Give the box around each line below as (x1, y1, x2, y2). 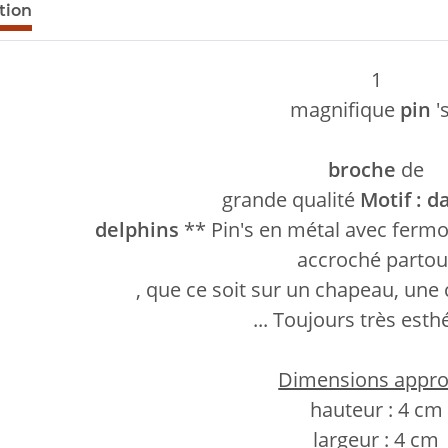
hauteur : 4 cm (309, 396, 443, 423)
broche (328, 156, 397, 183)
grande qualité (221, 186, 360, 213)
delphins (95, 216, 180, 243)
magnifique (289, 96, 400, 123)
